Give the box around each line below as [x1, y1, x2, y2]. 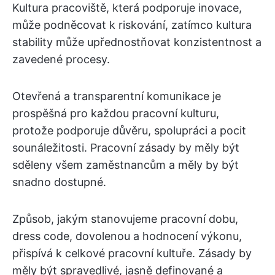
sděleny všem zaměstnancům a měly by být [12, 158, 239, 171]
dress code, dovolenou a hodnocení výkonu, [12, 230, 242, 242]
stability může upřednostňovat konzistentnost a [12, 36, 261, 48]
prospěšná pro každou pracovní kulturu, [12, 107, 219, 120]
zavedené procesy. [12, 53, 110, 66]
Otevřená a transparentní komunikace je [12, 90, 221, 103]
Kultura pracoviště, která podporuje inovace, [12, 1, 242, 14]
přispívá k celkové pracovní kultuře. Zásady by [12, 247, 252, 260]
